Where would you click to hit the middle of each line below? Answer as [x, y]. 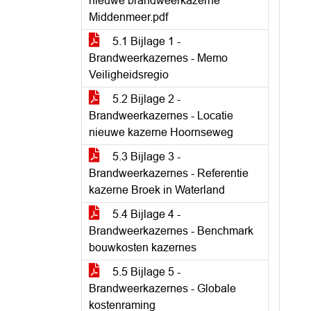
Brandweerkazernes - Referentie [169, 173]
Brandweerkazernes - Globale [162, 288]
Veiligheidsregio [129, 75]
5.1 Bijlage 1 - [145, 41]
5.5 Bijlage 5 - [145, 272]
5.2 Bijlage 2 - [145, 99]
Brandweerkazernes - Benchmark [171, 231]
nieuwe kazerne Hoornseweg [161, 132]
